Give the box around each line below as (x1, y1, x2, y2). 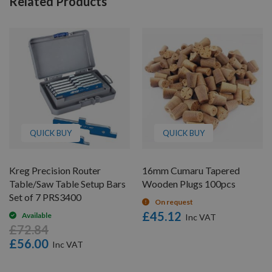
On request (155, 197, 193, 206)
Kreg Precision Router (9, 164, 101, 176)
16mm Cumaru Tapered (142, 164, 240, 176)
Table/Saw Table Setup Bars (9, 177, 126, 189)
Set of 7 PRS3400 (9, 191, 81, 203)
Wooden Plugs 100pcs (142, 177, 236, 189)
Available (22, 210, 52, 220)
